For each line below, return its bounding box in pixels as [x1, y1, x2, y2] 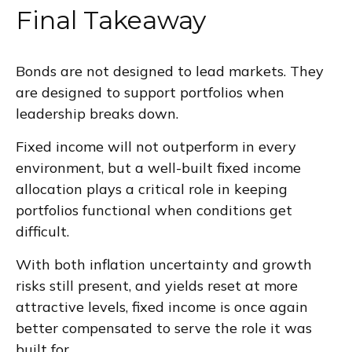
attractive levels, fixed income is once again [16, 298, 308, 317]
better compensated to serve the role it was [16, 319, 312, 338]
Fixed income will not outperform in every [16, 137, 296, 156]
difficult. [16, 222, 69, 241]
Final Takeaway [16, 5, 206, 36]
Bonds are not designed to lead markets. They [16, 62, 324, 81]
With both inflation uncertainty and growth [16, 255, 312, 274]
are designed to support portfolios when [16, 83, 284, 102]
